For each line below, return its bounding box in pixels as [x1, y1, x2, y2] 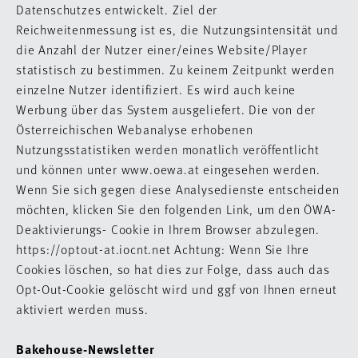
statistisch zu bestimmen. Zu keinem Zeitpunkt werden [16, 61, 335, 78]
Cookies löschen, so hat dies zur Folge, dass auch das [16, 261, 330, 277]
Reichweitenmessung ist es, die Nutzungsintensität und [16, 21, 339, 38]
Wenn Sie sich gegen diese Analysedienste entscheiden [16, 181, 340, 197]
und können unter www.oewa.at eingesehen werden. [16, 161, 320, 177]
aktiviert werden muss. [16, 300, 153, 317]
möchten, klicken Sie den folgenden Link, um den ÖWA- [16, 201, 336, 217]
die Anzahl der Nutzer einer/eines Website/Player [16, 41, 308, 58]
